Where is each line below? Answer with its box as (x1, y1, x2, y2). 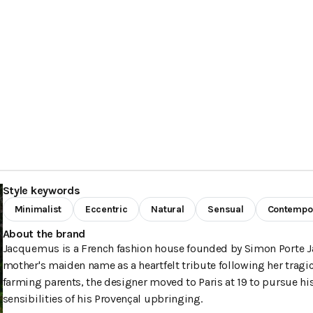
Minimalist (14, 203, 61, 215)
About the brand (2, 227, 85, 240)
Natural (151, 203, 184, 215)
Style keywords (2, 184, 80, 197)
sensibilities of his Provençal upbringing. (2, 292, 203, 305)
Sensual (208, 203, 244, 215)
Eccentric (85, 203, 128, 215)
